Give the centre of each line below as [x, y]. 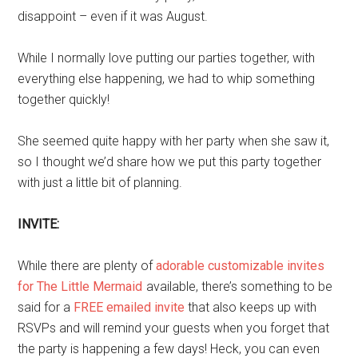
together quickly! [64, 99]
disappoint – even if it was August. [113, 16]
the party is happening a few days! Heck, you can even [169, 348]
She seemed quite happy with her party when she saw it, [174, 141]
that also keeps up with [251, 307]
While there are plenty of [87, 265]
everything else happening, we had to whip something [167, 78]
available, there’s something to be [238, 286]
